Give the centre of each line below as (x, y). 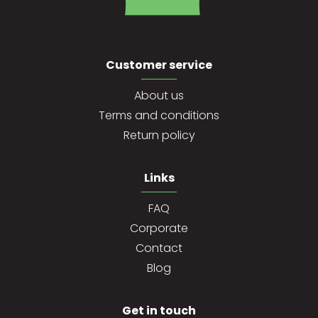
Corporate (159, 229)
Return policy (159, 136)
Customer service (159, 65)
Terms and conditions (159, 116)
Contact (159, 248)
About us (159, 96)
